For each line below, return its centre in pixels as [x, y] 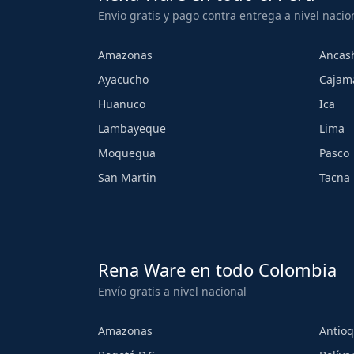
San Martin [127, 178]
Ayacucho [123, 80]
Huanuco [122, 104]
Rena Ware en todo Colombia [217, 270]
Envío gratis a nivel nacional [172, 292]
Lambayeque [132, 129]
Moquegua [127, 153]
